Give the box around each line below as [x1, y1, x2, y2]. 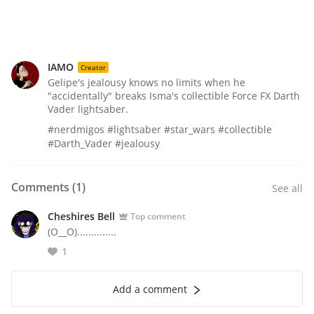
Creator [81, 62, 106, 72]
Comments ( [11, 179, 76, 195]
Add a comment [113, 282, 187, 296]
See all [272, 182, 303, 195]
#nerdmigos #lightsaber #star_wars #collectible [48, 123, 272, 136]
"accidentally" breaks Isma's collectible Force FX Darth [48, 89, 300, 102]
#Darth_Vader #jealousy [48, 137, 160, 150]
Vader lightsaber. [48, 102, 128, 116]
